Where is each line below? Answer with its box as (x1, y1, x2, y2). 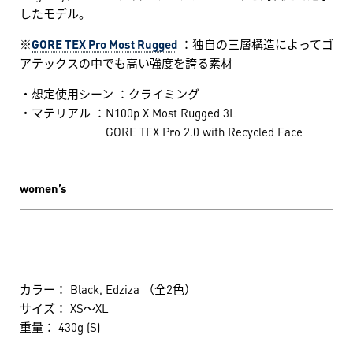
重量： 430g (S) (20, 317, 100, 336)
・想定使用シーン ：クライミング (20, 84, 199, 103)
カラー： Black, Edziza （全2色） (20, 279, 196, 299)
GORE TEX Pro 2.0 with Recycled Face (20, 121, 303, 141)
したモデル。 (20, 3, 91, 23)
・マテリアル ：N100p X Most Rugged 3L (20, 102, 236, 122)
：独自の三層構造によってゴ (177, 34, 333, 54)
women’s (20, 178, 67, 198)
